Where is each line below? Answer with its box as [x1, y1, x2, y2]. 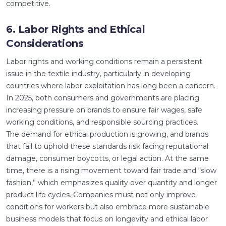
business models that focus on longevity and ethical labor [6, 214, 208, 223]
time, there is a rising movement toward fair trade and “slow [6, 166, 216, 175]
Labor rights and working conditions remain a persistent [6, 57, 202, 66]
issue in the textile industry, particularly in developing [6, 69, 191, 78]
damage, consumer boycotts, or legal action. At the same [6, 154, 209, 163]
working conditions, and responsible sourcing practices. [6, 118, 198, 127]
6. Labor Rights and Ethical [6, 23, 145, 35]
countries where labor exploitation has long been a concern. [6, 81, 215, 90]
